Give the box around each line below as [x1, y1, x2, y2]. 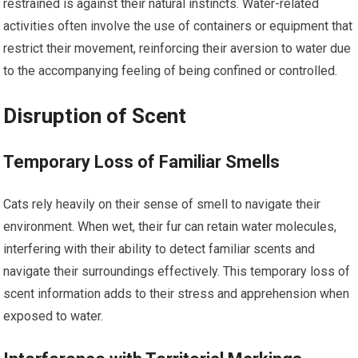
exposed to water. [3, 308, 104, 324]
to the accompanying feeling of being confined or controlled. [3, 62, 338, 78]
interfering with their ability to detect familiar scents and [3, 241, 316, 257]
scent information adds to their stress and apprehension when [3, 285, 350, 301]
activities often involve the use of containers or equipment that [3, 18, 353, 34]
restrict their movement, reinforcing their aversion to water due [3, 40, 352, 56]
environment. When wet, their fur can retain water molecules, [3, 218, 337, 234]
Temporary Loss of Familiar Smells [3, 151, 280, 172]
